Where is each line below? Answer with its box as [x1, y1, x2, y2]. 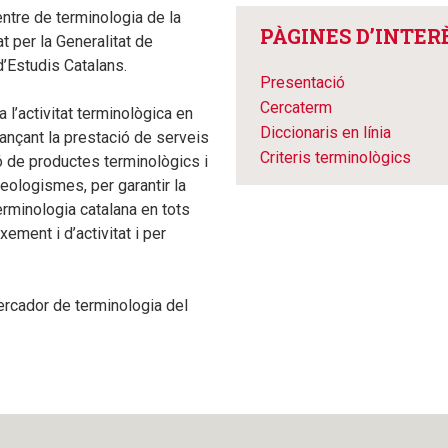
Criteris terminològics [260, 148, 411, 167]
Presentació [260, 73, 345, 92]
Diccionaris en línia [260, 123, 391, 142]
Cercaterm [260, 98, 332, 117]
